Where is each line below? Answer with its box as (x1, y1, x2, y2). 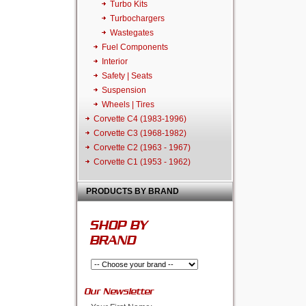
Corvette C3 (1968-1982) (94, 128, 186, 138)
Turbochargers (110, 14, 165, 23)
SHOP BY (89, 218, 147, 227)
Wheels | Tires (102, 100, 154, 109)
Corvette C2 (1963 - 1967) (94, 143, 191, 152)
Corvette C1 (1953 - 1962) (94, 157, 191, 167)
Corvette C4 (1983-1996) (94, 114, 186, 124)
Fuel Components (102, 42, 168, 52)
